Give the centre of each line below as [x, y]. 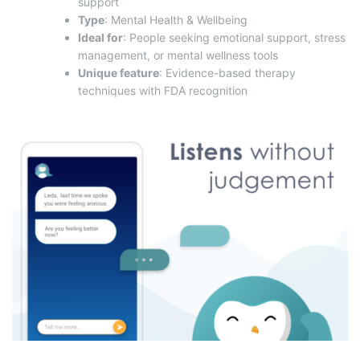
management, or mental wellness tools [178, 55]
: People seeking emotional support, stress [234, 38]
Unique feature [119, 73]
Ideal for [100, 38]
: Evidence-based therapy [227, 73]
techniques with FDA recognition [163, 91]
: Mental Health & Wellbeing [176, 20]
